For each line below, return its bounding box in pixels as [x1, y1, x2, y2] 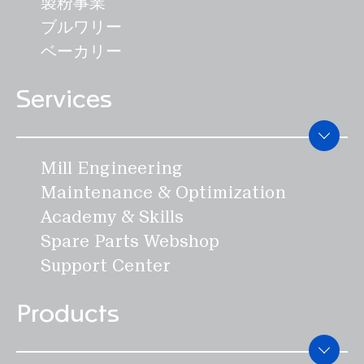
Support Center [41, 255, 171, 276]
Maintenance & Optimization [41, 182, 286, 203]
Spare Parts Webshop [41, 231, 219, 252]
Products [16, 302, 119, 327]
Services [16, 88, 112, 112]
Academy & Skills [41, 206, 184, 227]
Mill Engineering [41, 158, 183, 179]
